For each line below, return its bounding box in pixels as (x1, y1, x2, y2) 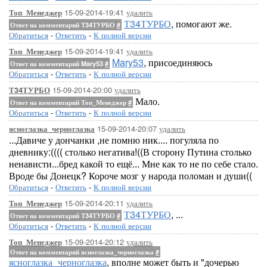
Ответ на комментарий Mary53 (10, 59, 105, 68)
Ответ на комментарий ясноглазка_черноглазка (10, 247, 156, 256)
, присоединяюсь (144, 55, 212, 69)
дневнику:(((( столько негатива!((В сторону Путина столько (9, 145, 252, 159)
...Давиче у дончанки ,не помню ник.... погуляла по (9, 133, 219, 147)
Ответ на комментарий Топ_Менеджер (10, 98, 128, 107)
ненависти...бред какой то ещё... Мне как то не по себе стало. (9, 157, 258, 170)
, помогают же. (171, 17, 232, 30)
